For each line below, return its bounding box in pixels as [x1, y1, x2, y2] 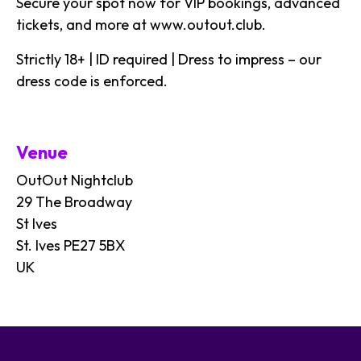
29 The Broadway [16, 192, 132, 211]
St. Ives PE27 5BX [16, 235, 125, 255]
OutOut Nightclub [16, 170, 133, 189]
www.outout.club [150, 15, 262, 34]
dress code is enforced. [16, 71, 168, 90]
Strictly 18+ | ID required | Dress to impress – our [16, 49, 322, 68]
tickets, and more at [16, 15, 150, 34]
